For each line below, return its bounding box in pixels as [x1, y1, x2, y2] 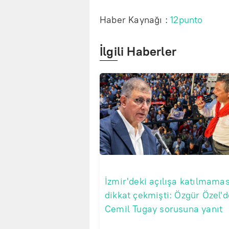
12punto [170, 14, 203, 26]
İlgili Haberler [100, 44, 176, 59]
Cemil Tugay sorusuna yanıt [105, 203, 223, 215]
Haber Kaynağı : [100, 14, 171, 26]
